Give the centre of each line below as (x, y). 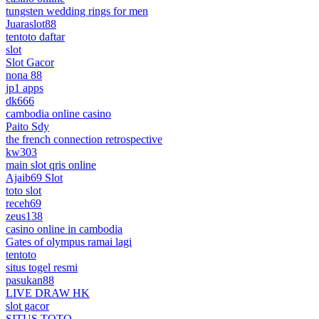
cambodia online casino (58, 113)
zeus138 (24, 216)
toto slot (23, 190)
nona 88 (24, 75)
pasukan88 (30, 280)
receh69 (23, 203)
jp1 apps (25, 88)
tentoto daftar (35, 36)
